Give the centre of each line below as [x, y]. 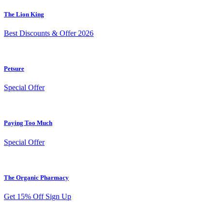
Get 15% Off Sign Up [38, 196]
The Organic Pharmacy [36, 177]
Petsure [14, 69]
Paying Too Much [28, 123]
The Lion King [24, 14]
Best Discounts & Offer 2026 [49, 33]
